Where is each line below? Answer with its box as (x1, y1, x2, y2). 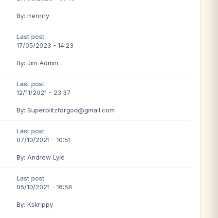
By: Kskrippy (17, 200, 53, 208)
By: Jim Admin (17, 59, 58, 67)
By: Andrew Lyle (17, 153, 65, 161)
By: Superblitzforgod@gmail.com (17, 106, 115, 114)
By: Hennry (17, 12, 49, 19)
